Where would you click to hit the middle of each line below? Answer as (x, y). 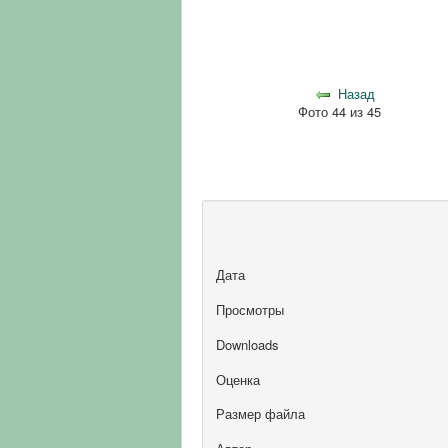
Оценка (237, 379)
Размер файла (260, 414)
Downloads (247, 344)
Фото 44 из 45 (343, 112)
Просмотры (249, 309)
